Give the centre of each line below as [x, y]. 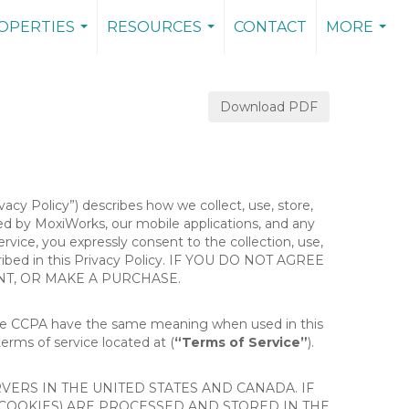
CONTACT [270, 27]
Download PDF [269, 107]
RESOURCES [154, 27]
